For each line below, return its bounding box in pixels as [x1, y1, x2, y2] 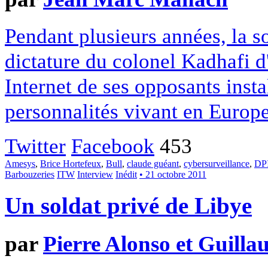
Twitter [5, 133, 66, 158]
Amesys [5, 158, 35, 169]
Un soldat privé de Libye [5, 192, 252, 219]
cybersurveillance [184, 158, 249, 169]
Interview [77, 169, 113, 179]
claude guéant [127, 158, 179, 169]
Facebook [71, 133, 154, 158]
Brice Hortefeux [40, 158, 101, 169]
